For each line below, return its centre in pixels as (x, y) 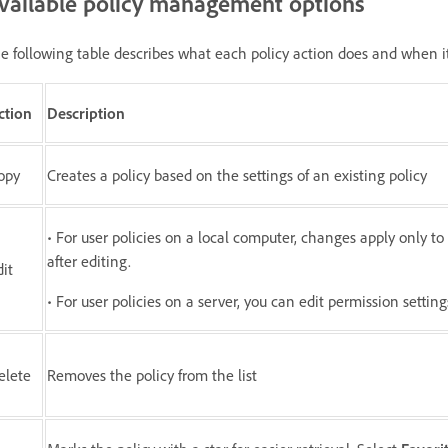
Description (86, 113)
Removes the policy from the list (152, 375)
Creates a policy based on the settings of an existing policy (237, 175)
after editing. (89, 261)
